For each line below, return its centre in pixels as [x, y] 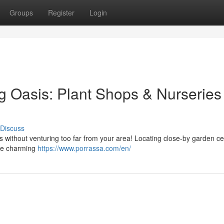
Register [61, 12]
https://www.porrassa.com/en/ [84, 148]
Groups [21, 12]
